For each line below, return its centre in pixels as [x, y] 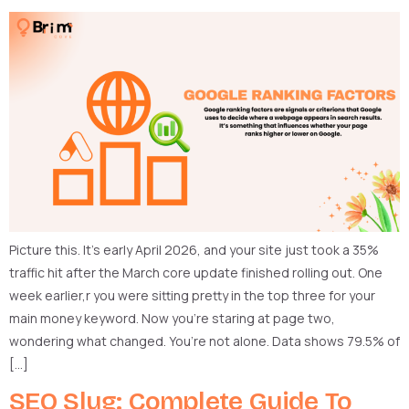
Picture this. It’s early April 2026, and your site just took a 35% [194, 249]
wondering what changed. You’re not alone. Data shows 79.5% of [204, 341]
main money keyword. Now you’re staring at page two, [172, 318]
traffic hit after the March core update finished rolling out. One [196, 272]
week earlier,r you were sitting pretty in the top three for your [192, 295]
